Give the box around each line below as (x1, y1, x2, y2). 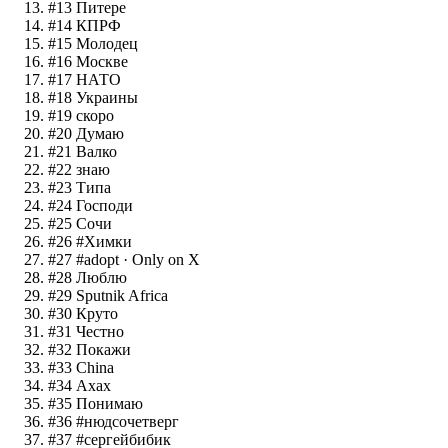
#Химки (76, 233, 132, 251)
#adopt (76, 251, 119, 269)
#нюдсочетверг (76, 413, 179, 431)
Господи (76, 197, 133, 215)
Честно (76, 323, 124, 341)
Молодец (76, 35, 138, 53)
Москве (76, 53, 128, 71)
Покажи (76, 341, 131, 359)
